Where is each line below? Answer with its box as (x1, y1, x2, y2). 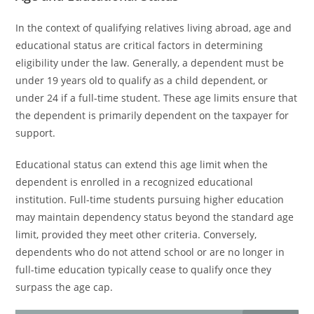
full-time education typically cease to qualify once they (15, 263, 272, 276)
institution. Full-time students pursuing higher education (15, 193, 285, 206)
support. (15, 126, 56, 139)
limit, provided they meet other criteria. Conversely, (15, 228, 257, 241)
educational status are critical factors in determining (15, 39, 264, 52)
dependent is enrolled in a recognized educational (15, 175, 254, 189)
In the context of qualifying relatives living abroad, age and (15, 21, 292, 34)
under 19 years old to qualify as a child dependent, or (15, 74, 268, 87)
